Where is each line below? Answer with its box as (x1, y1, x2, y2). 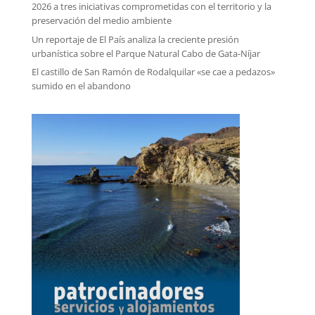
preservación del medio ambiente (31, 14, 172, 27)
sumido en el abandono (31, 79, 131, 93)
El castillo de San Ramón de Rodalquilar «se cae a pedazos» (31, 65, 275, 79)
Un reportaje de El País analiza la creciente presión (31, 32, 239, 46)
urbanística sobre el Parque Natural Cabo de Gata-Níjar (31, 46, 260, 60)
